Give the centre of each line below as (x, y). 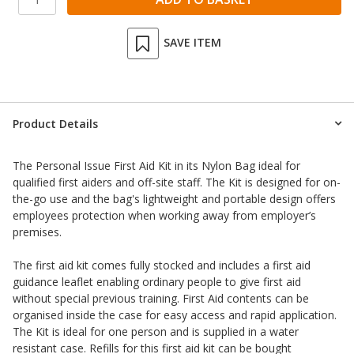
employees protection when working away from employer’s (164, 215)
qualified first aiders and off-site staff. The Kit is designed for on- (177, 182)
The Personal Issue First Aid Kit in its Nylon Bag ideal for (156, 165)
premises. (37, 232)
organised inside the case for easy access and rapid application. (175, 314)
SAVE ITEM (192, 43)
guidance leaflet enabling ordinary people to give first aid (157, 281)
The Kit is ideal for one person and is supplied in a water (156, 331)
